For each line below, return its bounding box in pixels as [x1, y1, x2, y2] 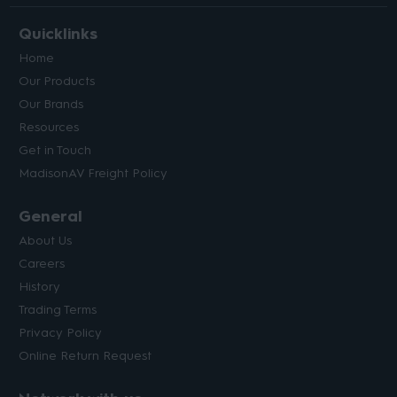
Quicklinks [19, 24, 98, 44]
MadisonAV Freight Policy [19, 166, 168, 182]
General [19, 206, 83, 227]
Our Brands [19, 97, 84, 113]
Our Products [19, 74, 96, 90]
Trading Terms [19, 302, 97, 318]
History [19, 279, 61, 295]
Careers [19, 256, 66, 272]
